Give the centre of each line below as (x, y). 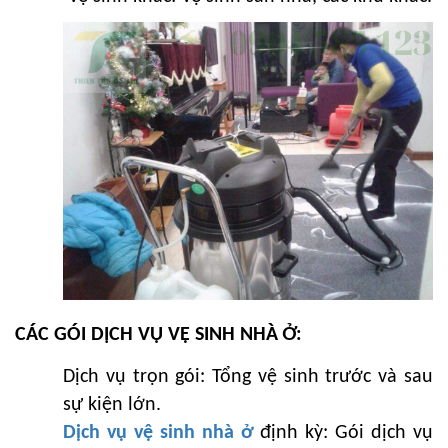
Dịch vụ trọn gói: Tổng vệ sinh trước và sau (248, 376)
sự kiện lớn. (112, 404)
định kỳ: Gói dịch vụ (347, 432)
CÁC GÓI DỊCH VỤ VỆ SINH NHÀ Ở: (158, 335)
